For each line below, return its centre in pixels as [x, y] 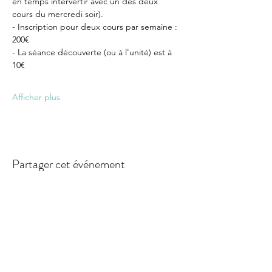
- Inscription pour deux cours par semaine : [96, 27]
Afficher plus [36, 97]
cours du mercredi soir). [58, 14]
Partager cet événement [69, 164]
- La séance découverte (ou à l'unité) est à [93, 52]
